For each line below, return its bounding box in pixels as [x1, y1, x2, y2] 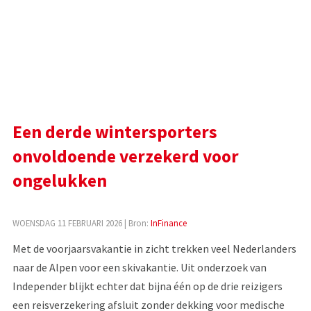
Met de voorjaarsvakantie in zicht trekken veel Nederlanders [12, 241, 296, 255]
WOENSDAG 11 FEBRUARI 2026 [12, 217, 122, 228]
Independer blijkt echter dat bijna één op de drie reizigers [12, 278, 283, 293]
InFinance [150, 217, 187, 228]
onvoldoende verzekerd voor [12, 144, 239, 167]
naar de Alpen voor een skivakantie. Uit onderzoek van [12, 260, 267, 274]
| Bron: [121, 217, 151, 228]
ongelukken [12, 169, 107, 192]
